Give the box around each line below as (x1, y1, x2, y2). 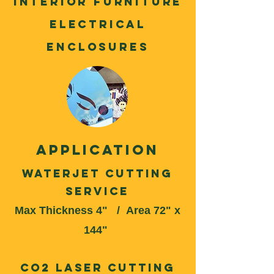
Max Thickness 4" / (14, 204, 126, 217)
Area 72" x (125, 204, 180, 217)
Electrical (49, 17, 146, 31)
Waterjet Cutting (22, 166, 172, 180)
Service (65, 184, 129, 198)
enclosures (46, 40, 149, 54)
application (35, 141, 159, 158)
